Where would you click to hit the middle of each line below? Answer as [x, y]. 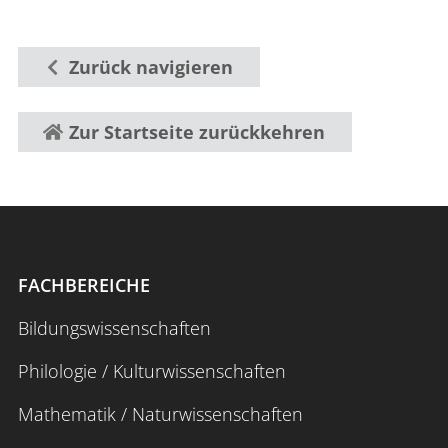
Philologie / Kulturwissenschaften [152, 371]
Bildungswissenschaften [114, 328]
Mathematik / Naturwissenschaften [160, 414]
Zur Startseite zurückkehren [197, 131]
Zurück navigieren [151, 66]
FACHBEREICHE [84, 285]
